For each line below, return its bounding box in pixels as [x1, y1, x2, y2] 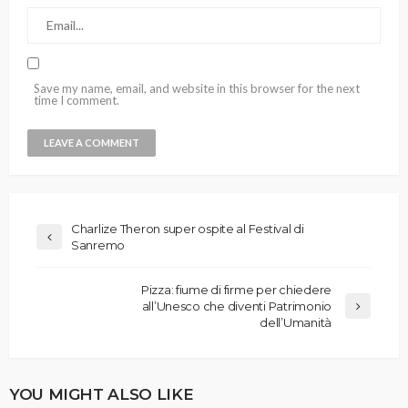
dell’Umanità [260, 314, 331, 330]
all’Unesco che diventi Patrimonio [141, 298, 331, 313]
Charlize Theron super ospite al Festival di [71, 220, 304, 236]
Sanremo [71, 237, 126, 252]
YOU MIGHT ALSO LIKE [9, 383, 194, 403]
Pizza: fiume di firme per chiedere [140, 281, 331, 297]
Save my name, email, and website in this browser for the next [34, 80, 360, 96]
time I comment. [34, 92, 119, 107]
